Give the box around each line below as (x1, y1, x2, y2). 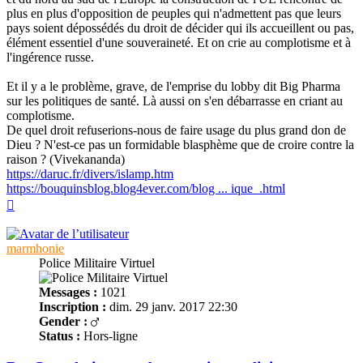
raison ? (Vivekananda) (6, 152, 125, 167)
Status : (39, 329, 80, 344)
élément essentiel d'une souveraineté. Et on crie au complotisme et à (6, 36, 351, 50)
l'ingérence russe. (6, 50, 94, 65)
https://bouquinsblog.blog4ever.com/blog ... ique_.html (6, 181, 285, 196)
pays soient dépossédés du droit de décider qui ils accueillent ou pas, (6, 21, 354, 36)
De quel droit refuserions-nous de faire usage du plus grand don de (6, 123, 346, 138)
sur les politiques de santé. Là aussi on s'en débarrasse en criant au (6, 94, 343, 109)
